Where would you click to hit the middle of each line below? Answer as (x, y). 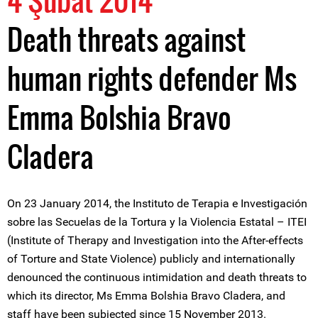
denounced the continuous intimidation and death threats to (157, 277)
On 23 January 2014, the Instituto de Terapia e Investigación (157, 203)
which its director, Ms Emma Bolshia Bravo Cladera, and (146, 296)
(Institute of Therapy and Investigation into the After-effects (155, 240)
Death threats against (127, 39)
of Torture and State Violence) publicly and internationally (151, 259)
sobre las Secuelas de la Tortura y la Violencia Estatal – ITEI (157, 222)
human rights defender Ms (152, 78)
